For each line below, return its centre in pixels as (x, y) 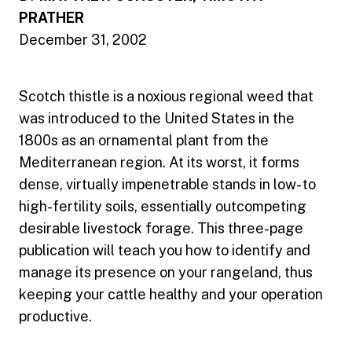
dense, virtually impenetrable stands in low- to (167, 185)
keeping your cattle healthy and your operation (171, 295)
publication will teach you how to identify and (165, 251)
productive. (55, 317)
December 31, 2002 (83, 40)
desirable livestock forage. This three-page (161, 229)
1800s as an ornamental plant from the (144, 141)
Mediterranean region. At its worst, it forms (159, 163)
